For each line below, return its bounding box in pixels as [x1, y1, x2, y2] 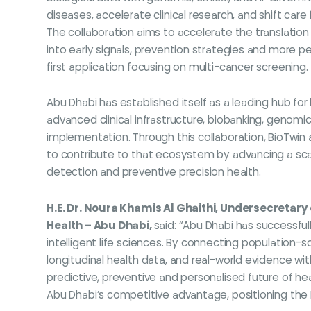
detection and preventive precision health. [47, 165, 261, 180]
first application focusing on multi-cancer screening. [47, 59, 308, 74]
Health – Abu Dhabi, [47, 218, 154, 233]
